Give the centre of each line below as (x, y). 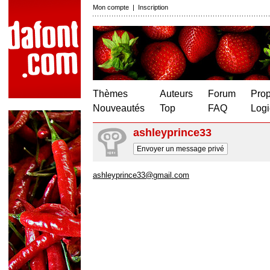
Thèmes (110, 94)
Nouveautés (119, 108)
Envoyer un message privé (181, 149)
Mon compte (111, 7)
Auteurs (176, 94)
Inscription (153, 7)
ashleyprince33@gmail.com (141, 175)
